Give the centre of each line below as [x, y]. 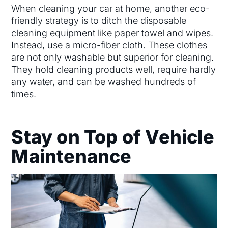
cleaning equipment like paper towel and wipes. [112, 33]
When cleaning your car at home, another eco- [111, 8]
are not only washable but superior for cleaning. [113, 57]
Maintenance [72, 156]
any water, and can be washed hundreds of [104, 81]
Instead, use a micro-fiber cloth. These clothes [109, 45]
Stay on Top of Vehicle [113, 137]
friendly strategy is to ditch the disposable [99, 20]
